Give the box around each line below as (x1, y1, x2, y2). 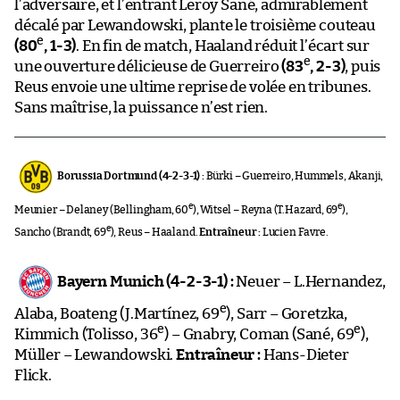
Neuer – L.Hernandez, (233, 273, 386, 289)
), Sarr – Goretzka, (226, 305, 348, 321)
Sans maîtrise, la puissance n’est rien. (14, 99, 268, 115)
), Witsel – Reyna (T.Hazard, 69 (192, 204, 338, 215)
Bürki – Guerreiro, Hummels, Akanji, (204, 170, 384, 181)
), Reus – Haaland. (110, 226, 200, 237)
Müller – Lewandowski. (14, 346, 177, 362)
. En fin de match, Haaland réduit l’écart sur (76, 37, 371, 54)
